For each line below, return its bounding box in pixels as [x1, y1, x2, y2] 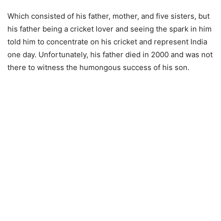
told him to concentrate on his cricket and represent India [7, 37, 207, 46]
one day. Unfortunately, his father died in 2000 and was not [7, 50, 213, 59]
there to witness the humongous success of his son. [7, 63, 189, 72]
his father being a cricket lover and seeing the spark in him [7, 24, 212, 34]
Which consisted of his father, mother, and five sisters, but [7, 11, 210, 21]
